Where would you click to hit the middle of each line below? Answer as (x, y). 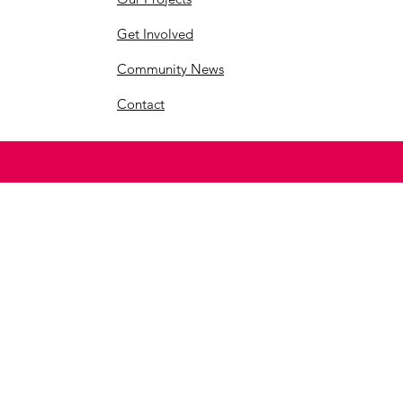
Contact (141, 104)
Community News (170, 69)
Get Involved (155, 34)
